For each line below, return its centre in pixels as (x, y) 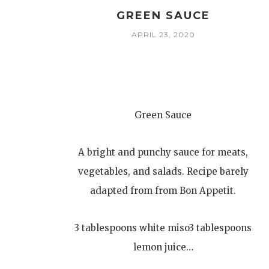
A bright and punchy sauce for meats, (163, 152)
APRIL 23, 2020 (163, 35)
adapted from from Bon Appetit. (163, 191)
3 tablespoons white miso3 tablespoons (163, 228)
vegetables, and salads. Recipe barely (163, 171)
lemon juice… (163, 247)
